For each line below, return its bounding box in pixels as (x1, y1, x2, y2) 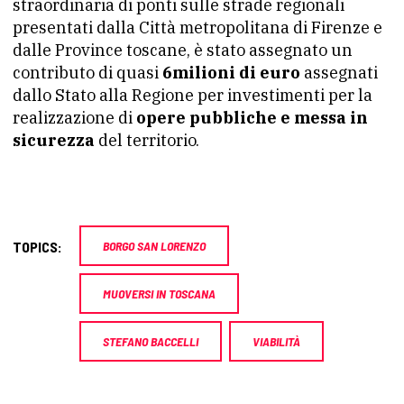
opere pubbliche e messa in (136, 107, 368, 128)
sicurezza (13, 130, 95, 151)
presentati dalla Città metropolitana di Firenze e (13, 17, 382, 38)
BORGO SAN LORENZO (103, 238, 206, 253)
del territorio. (95, 130, 199, 151)
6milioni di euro (162, 62, 300, 83)
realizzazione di (13, 107, 136, 128)
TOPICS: (13, 238, 62, 255)
